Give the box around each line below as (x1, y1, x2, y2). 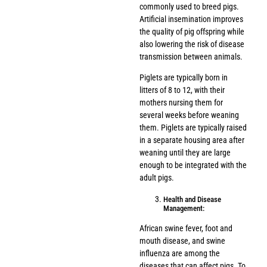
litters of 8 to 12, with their (139, 85, 225, 95)
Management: (163, 203, 204, 213)
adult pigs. (139, 173, 174, 183)
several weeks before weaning (139, 110, 239, 120)
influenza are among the (139, 248, 220, 258)
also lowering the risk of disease (139, 39, 244, 49)
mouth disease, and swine (139, 235, 225, 246)
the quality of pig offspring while (139, 26, 244, 36)
